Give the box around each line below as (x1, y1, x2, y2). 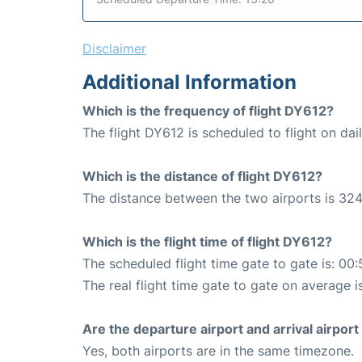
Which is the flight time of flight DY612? (82, 233, 332, 250)
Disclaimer (82, 40, 146, 57)
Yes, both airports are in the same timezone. (82, 342, 354, 359)
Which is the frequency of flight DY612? (82, 102, 334, 119)
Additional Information (82, 69, 297, 94)
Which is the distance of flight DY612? (82, 167, 322, 184)
